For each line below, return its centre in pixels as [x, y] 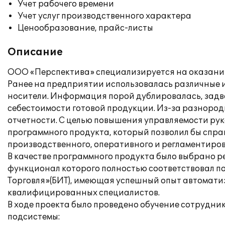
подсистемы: [34, 217]
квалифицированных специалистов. [84, 193]
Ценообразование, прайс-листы [85, 28]
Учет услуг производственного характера [104, 16]
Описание [35, 52]
